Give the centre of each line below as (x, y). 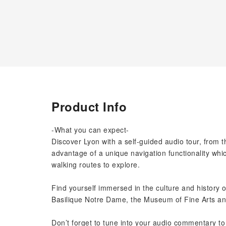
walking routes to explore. (96, 164)
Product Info (89, 106)
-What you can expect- (90, 130)
